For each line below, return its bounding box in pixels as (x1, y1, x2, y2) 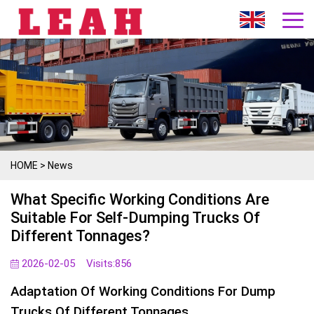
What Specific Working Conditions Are (11, 191, 269, 208)
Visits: (86, 257, 115, 270)
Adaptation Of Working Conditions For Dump (11, 284, 275, 299)
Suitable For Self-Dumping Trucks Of (11, 209, 260, 226)
